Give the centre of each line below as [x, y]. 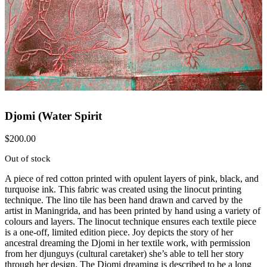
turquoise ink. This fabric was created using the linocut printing [123, 190]
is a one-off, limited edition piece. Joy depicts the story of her [119, 232]
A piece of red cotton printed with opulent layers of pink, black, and [132, 179]
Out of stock [28, 159]
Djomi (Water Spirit [53, 116]
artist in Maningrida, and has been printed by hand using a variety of [133, 211]
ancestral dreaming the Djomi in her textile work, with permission [128, 243]
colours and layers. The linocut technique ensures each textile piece [131, 222]
